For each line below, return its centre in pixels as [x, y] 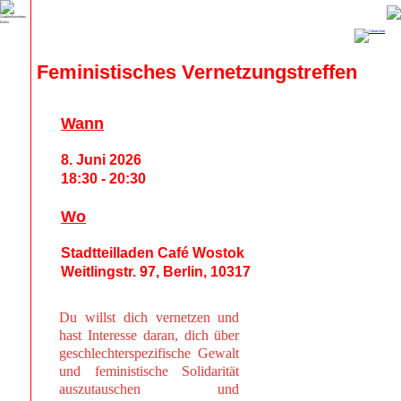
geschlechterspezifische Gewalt [149, 354]
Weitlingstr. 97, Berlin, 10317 [156, 272]
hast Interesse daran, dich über [149, 336]
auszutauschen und [149, 389]
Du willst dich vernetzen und [149, 318]
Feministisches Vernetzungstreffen [197, 73]
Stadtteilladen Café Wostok [153, 253]
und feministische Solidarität [149, 371]
